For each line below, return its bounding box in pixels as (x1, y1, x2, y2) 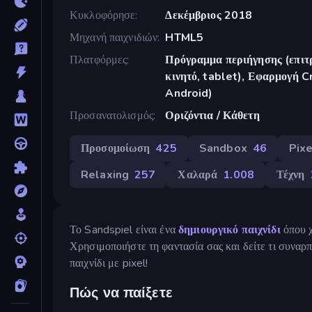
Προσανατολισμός (70, 107, 153, 123)
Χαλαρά (178, 166, 218, 182)
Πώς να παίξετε (70, 283, 173, 303)
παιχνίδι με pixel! (70, 255, 148, 271)
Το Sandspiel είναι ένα (70, 221, 179, 237)
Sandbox (198, 140, 247, 156)
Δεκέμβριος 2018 (165, 7, 253, 23)
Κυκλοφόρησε (70, 7, 136, 23)
